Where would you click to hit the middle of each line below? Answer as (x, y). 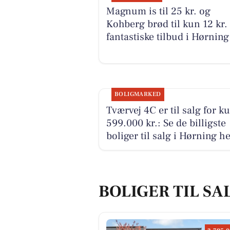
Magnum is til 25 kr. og (158, 11)
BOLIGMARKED (138, 94)
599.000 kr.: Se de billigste (166, 123)
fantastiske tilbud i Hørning (167, 37)
